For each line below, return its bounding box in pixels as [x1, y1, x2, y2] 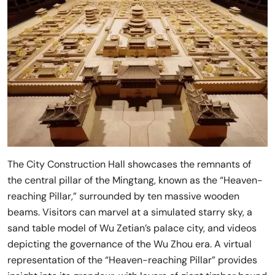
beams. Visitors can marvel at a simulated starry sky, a [7, 206, 252, 219]
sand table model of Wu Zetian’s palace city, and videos [7, 222, 257, 235]
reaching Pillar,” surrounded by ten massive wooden [7, 190, 239, 203]
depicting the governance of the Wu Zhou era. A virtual [7, 238, 252, 251]
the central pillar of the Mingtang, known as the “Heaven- [7, 174, 263, 187]
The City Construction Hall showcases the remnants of [7, 158, 251, 171]
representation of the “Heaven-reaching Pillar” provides [7, 254, 257, 267]
